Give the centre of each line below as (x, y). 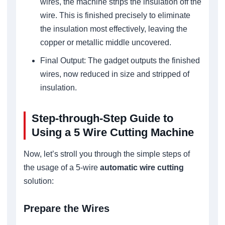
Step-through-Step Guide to (102, 118)
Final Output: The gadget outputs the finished (120, 60)
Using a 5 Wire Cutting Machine (113, 132)
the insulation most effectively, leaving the (114, 29)
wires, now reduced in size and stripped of (115, 74)
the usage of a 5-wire (61, 167)
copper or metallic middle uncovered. (105, 42)
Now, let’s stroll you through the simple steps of (107, 154)
